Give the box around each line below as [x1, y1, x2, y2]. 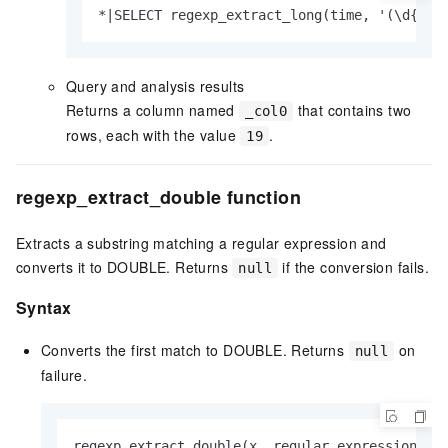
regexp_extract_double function [16, 183, 301, 210]
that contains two [293, 99, 412, 120]
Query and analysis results [66, 75, 245, 96]
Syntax [16, 295, 72, 319]
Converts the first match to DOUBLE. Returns [41, 339, 349, 360]
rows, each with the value [66, 124, 241, 145]
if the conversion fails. [278, 256, 430, 277]
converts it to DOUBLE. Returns [16, 256, 233, 277]
